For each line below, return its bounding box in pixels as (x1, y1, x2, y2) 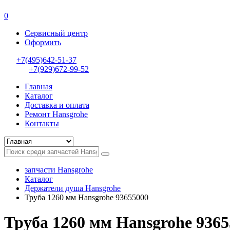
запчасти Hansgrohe (25, 165, 93, 174)
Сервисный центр (25, 29, 88, 37)
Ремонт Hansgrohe (25, 110, 88, 119)
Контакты (25, 119, 59, 128)
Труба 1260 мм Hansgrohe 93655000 (25, 193, 148, 202)
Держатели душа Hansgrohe (25, 184, 121, 193)
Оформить (25, 38, 61, 47)
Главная (25, 82, 52, 91)
